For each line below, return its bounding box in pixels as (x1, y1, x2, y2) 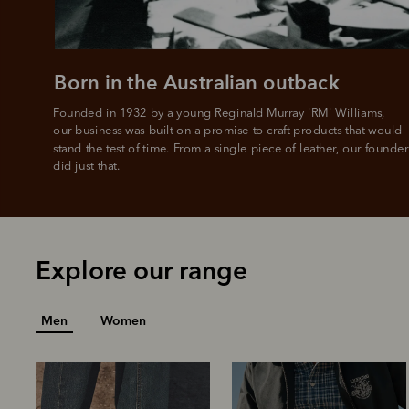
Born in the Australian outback (54, 68, 340, 97)
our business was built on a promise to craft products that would (53, 124, 403, 137)
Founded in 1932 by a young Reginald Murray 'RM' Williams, (53, 106, 389, 120)
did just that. (53, 160, 121, 173)
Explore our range (36, 254, 247, 286)
